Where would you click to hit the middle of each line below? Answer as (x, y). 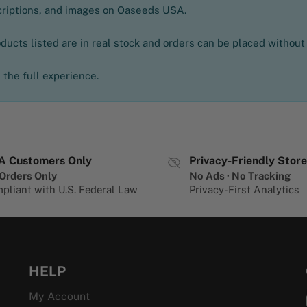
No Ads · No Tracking (240, 176)
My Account (60, 296)
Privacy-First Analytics (244, 190)
